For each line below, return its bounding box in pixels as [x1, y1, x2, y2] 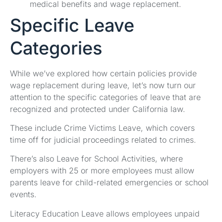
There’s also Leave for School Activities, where [10, 154, 183, 164]
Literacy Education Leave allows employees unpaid [10, 208, 200, 219]
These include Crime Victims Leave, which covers [10, 123, 195, 133]
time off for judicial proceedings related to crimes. [10, 135, 196, 145]
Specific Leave [10, 14, 134, 36]
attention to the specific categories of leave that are [10, 92, 201, 102]
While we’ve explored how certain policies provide [10, 68, 197, 78]
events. [10, 189, 37, 200]
